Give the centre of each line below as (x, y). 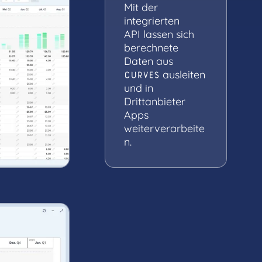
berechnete (151, 47)
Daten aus (149, 61)
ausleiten (183, 74)
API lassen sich (159, 34)
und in (139, 88)
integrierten (152, 20)
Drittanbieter (155, 101)
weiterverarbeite (165, 128)
